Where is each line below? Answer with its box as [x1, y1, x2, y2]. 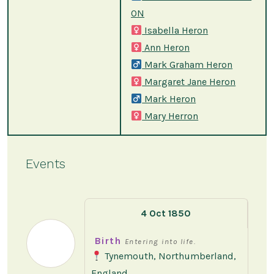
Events [25, 156, 65, 172]
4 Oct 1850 [141, 207, 191, 220]
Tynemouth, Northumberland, [102, 250, 237, 262]
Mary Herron [142, 110, 199, 122]
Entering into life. [124, 237, 196, 246]
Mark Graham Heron [142, 59, 233, 71]
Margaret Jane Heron [142, 76, 236, 88]
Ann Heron [142, 42, 190, 54]
